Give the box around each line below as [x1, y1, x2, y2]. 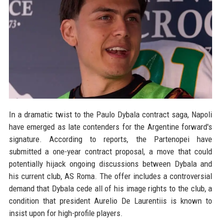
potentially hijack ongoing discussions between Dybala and [8, 159, 213, 169]
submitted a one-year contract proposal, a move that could [8, 147, 213, 157]
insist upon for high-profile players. [8, 208, 123, 219]
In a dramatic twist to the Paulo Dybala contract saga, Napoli [8, 110, 213, 120]
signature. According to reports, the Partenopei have [8, 134, 213, 145]
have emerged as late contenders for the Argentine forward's [8, 122, 213, 132]
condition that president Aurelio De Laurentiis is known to [8, 196, 213, 206]
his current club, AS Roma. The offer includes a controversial [8, 171, 213, 182]
